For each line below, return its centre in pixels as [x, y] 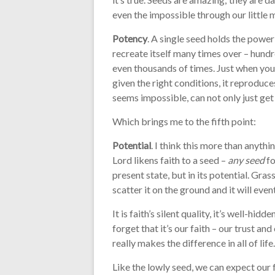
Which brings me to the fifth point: [184, 121]
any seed [246, 160]
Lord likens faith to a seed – [170, 160]
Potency [130, 38]
